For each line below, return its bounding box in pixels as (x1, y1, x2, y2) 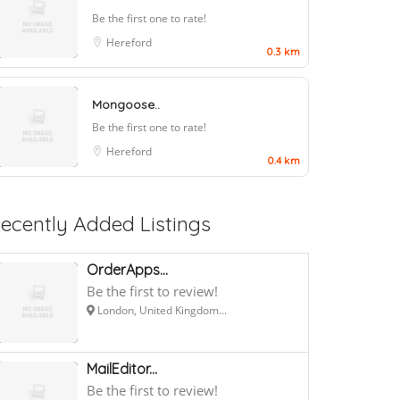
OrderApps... (87, 260, 168, 279)
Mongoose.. (92, 96, 160, 112)
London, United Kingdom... (95, 302, 227, 318)
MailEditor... (87, 359, 157, 378)
